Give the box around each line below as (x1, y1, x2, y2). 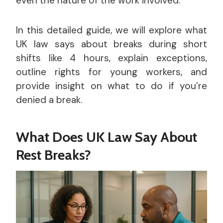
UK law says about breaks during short (16, 38, 207, 50)
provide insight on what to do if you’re (16, 80, 207, 92)
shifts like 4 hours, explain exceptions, (16, 52, 207, 64)
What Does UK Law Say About (16, 128, 197, 145)
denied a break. (16, 94, 82, 106)
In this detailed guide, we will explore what (16, 24, 207, 36)
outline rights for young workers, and (16, 66, 207, 78)
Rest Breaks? (16, 146, 91, 163)
